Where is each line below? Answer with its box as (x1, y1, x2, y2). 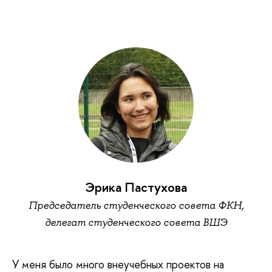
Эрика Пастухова (85, 178, 187, 196)
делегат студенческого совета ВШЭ (45, 215, 227, 229)
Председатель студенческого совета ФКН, (28, 198, 244, 212)
